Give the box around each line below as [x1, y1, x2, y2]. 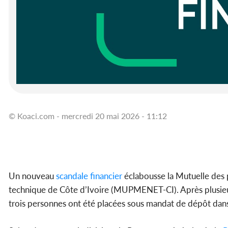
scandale [54, 170, 88, 182]
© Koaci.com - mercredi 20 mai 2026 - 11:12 [9, 111, 167, 121]
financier [88, 170, 122, 182]
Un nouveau [9, 170, 54, 182]
